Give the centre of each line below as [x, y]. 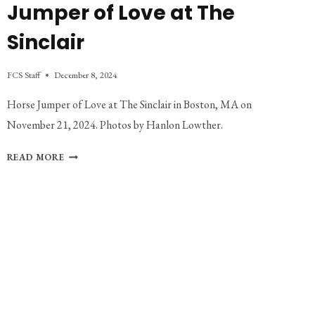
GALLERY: [86, 170]
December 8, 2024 [85, 75]
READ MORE [36, 157]
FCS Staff [23, 75]
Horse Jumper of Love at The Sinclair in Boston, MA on [129, 105]
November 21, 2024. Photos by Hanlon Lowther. [115, 125]
